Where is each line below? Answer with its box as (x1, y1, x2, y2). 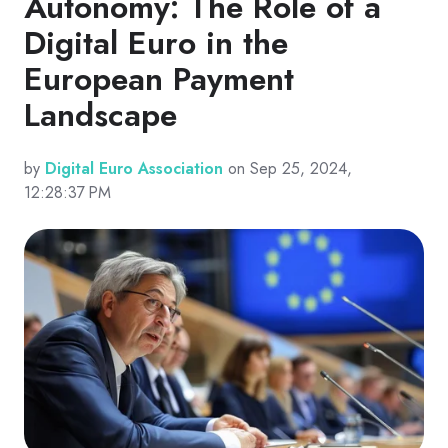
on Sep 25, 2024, (223, 157, 352, 181)
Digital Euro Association (45, 157, 223, 181)
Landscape (24, 92, 177, 139)
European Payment (24, 56, 294, 103)
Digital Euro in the (24, 20, 288, 67)
